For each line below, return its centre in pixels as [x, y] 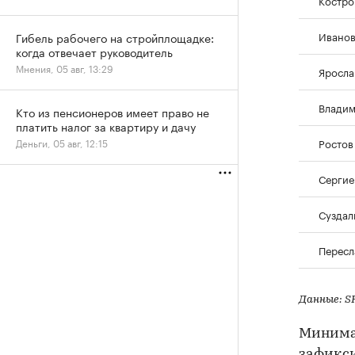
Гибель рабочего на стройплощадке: [115, 37]
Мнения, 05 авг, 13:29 [65, 68]
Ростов [336, 142]
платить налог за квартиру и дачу [106, 126]
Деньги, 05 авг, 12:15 [62, 142]
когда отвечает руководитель [94, 52]
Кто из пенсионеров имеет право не [113, 112]
